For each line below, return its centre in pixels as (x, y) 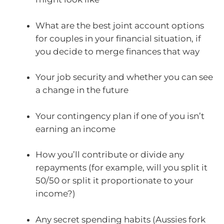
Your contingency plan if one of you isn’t (120, 116)
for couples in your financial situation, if (118, 38)
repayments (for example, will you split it (121, 168)
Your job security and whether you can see (124, 77)
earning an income (75, 129)
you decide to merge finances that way (117, 51)
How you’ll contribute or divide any (110, 155)
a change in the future (82, 90)
